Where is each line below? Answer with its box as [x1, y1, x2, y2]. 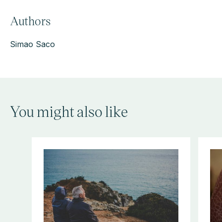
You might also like [10, 101, 128, 121]
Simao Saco [10, 39, 55, 49]
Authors [10, 12, 51, 28]
